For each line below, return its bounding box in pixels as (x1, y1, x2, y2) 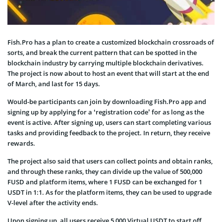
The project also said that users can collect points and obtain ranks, (7, 157, 213, 166)
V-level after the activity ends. (7, 198, 98, 207)
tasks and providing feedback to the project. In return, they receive (7, 128, 210, 137)
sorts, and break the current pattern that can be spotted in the (7, 48, 197, 57)
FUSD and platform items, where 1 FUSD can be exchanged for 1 (7, 177, 202, 186)
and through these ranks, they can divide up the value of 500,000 (7, 167, 202, 176)
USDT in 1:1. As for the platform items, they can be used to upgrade (7, 188, 212, 197)
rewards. (7, 139, 35, 148)
